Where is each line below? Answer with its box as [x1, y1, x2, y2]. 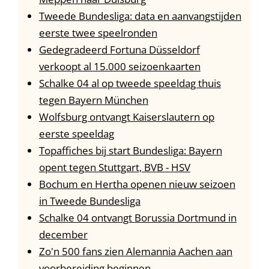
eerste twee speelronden [39, 26, 157, 40]
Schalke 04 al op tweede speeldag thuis [39, 76, 221, 91]
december [39, 228, 88, 242]
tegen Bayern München [39, 93, 148, 107]
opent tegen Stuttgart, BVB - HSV [39, 160, 190, 175]
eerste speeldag [39, 127, 114, 141]
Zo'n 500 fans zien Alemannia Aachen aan [39, 244, 232, 259]
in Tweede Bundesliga [39, 194, 141, 208]
